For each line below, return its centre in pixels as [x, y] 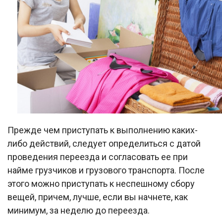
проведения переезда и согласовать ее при [98, 157]
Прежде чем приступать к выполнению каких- [103, 130]
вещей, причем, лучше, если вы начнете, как [98, 197]
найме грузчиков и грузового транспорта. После [106, 170]
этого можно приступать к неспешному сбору [101, 184]
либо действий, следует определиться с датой [104, 144]
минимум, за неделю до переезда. [79, 211]
